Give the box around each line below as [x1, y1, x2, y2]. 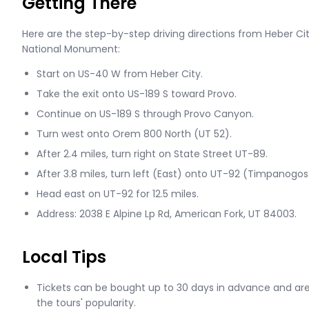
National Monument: [22, 42, 120, 56]
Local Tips [22, 246, 106, 268]
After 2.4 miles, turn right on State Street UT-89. [37, 147, 268, 161]
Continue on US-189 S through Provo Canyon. [37, 107, 254, 121]
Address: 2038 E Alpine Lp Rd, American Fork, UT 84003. [37, 207, 297, 221]
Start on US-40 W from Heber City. [37, 67, 203, 81]
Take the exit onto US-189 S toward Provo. [37, 87, 237, 101]
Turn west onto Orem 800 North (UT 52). [37, 127, 232, 141]
